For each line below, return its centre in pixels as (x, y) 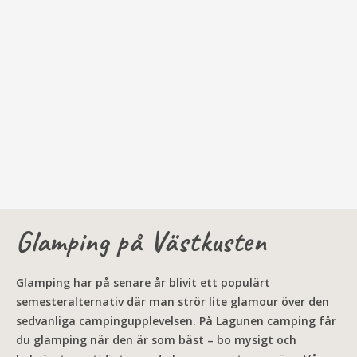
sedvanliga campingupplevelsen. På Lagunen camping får (176, 321)
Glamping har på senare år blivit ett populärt (143, 282)
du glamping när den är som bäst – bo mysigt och (156, 340)
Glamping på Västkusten (141, 241)
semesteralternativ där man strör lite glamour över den (173, 302)
